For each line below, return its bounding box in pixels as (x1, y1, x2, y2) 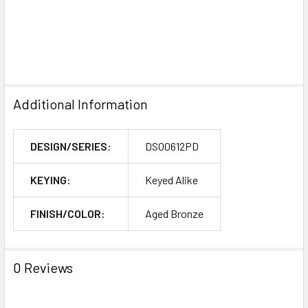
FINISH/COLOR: (30, 206, 105, 220)
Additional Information (13, 95, 148, 112)
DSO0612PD (145, 139, 199, 153)
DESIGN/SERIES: (30, 139, 111, 153)
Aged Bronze (145, 206, 203, 220)
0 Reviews (13, 258, 73, 276)
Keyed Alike (145, 173, 198, 186)
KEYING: (30, 173, 71, 186)
